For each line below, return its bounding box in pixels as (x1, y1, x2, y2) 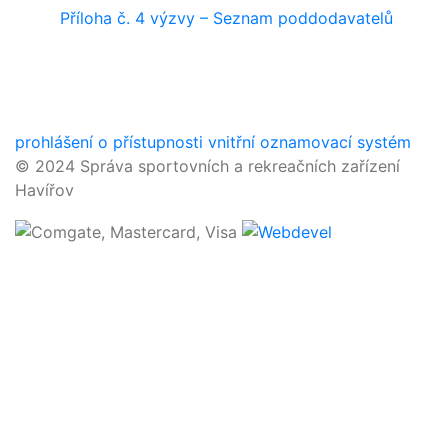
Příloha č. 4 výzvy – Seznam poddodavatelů (60, 8, 393, 28)
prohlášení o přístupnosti (15, 132, 203, 152)
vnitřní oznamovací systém (208, 132, 411, 152)
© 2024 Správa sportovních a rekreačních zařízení (15, 156, 400, 176)
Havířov (15, 180, 74, 200)
